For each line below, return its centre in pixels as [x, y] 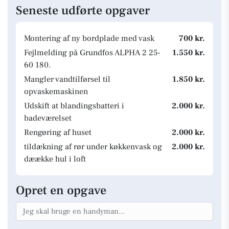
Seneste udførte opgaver [83, 10]
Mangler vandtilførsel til [67, 79]
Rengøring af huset [58, 132]
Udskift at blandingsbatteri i [74, 106]
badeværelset [48, 118]
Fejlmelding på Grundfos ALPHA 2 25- [92, 53]
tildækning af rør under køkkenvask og [93, 147]
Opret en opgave [61, 190]
